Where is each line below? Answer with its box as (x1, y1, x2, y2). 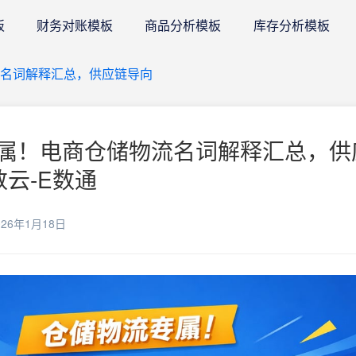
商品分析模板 (145, 16, 222, 34)
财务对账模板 (36, 16, 113, 34)
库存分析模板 (253, 16, 330, 34)
